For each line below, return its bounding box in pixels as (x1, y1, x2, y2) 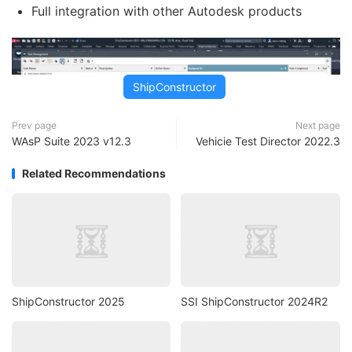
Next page (295, 119, 340, 131)
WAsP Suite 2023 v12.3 (12, 134, 131, 148)
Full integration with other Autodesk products (31, 3, 302, 19)
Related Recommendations (22, 167, 166, 180)
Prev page (12, 119, 57, 131)
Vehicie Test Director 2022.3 (196, 134, 340, 148)
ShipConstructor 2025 (12, 295, 125, 309)
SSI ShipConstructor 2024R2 (181, 295, 328, 309)
